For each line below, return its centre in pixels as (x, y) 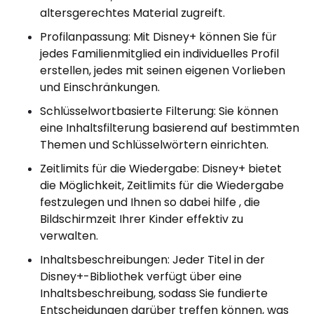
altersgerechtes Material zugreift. (132, 13)
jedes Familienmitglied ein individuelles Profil (159, 54)
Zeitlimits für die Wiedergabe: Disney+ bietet (161, 169)
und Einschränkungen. (100, 87)
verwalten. (69, 236)
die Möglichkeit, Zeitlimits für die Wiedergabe (162, 185)
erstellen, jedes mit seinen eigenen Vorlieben (163, 70)
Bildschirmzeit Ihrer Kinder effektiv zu (142, 219)
